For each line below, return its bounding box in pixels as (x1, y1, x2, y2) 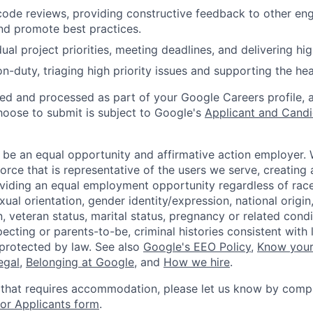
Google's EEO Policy (143, 239, 251, 254)
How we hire (163, 254, 230, 269)
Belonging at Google (26, 254, 134, 269)
